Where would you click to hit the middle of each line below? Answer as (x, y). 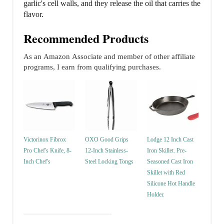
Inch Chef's (37, 162)
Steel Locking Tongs (109, 162)
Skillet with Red (166, 173)
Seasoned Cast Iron (170, 162)
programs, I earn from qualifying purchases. (92, 67)
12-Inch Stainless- (107, 151)
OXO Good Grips (107, 140)
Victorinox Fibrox (45, 140)
